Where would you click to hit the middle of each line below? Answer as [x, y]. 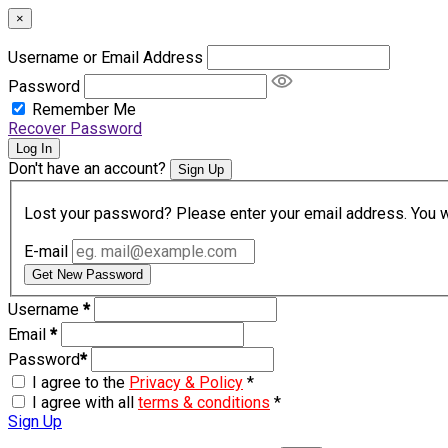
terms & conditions [204, 402]
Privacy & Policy [186, 382]
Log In [34, 148]
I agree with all [85, 402]
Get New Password [87, 274]
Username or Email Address [105, 57]
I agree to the [80, 382]
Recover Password [75, 128]
